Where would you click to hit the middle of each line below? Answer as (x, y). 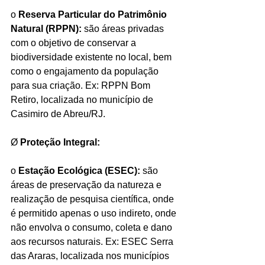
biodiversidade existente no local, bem (92, 57)
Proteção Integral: (60, 142)
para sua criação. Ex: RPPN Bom (82, 85)
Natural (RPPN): (46, 28)
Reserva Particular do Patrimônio (94, 14)
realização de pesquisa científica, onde (93, 199)
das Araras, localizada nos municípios (91, 256)
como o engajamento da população (86, 71)
